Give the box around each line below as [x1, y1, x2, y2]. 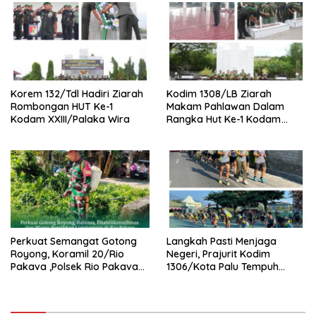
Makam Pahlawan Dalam [166, 99, 284, 113]
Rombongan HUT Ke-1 [11, 99, 114, 113]
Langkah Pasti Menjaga [166, 235, 276, 248]
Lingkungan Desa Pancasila [11, 286, 139, 299]
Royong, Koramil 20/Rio [11, 248, 124, 261]
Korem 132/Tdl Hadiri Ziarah [11, 87, 143, 100]
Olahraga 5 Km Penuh [166, 273, 269, 286]
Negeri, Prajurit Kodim [166, 248, 270, 261]
